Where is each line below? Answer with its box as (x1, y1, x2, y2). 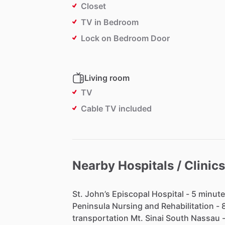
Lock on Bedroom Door (81, 33, 170, 44)
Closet (81, 1, 106, 12)
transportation (72, 213, 129, 223)
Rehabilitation (161, 201, 214, 211)
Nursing (112, 201, 143, 211)
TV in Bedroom (81, 17, 139, 28)
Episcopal (112, 189, 150, 199)
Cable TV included (81, 103, 152, 114)
